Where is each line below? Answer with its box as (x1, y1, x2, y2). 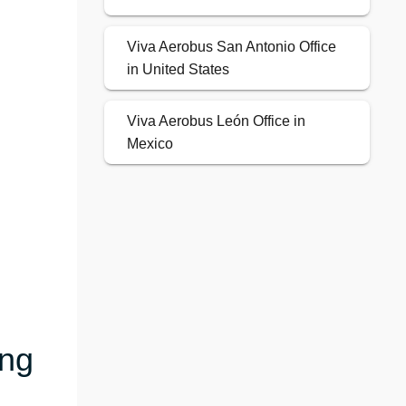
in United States (126, 62, 229, 78)
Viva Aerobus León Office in (126, 113, 305, 130)
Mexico (126, 136, 173, 152)
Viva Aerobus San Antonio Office (126, 39, 336, 55)
